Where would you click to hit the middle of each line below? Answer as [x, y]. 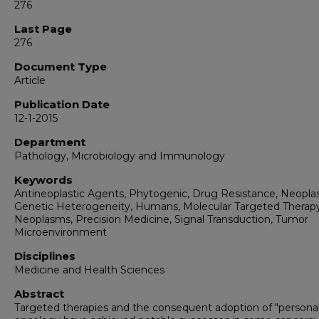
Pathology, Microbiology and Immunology [120, 156]
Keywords [43, 180]
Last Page [43, 29]
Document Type [61, 67]
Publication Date [62, 105]
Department [50, 142]
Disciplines [45, 256]
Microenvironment [61, 232]
